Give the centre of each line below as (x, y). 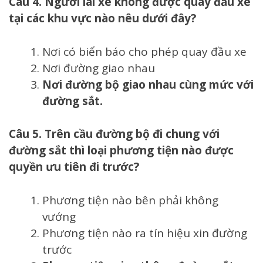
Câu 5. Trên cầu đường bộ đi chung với (114, 134)
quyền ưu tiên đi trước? (74, 167)
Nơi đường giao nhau (99, 68)
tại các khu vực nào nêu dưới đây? (102, 18)
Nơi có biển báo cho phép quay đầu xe (144, 51)
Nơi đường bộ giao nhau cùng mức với (148, 84)
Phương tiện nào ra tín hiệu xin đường (145, 233)
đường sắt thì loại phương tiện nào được (121, 151)
